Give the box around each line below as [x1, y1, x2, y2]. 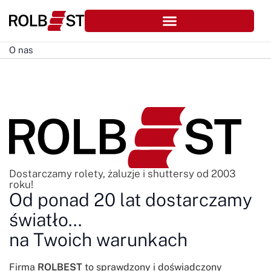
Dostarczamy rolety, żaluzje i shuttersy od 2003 [9, 167, 236, 180]
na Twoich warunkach [9, 228, 188, 250]
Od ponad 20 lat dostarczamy [9, 188, 252, 211]
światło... [9, 208, 82, 230]
